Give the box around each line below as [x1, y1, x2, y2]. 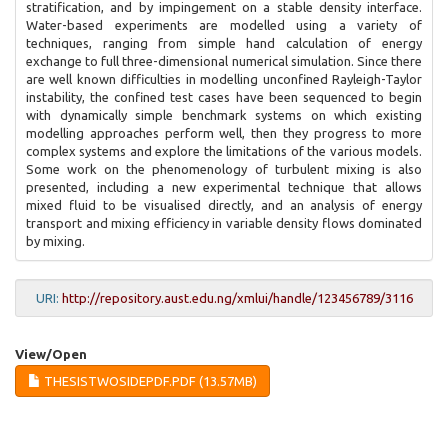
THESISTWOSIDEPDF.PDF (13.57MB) [41, 374, 257, 388]
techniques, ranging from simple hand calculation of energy [26, 36, 422, 50]
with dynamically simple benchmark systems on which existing [26, 108, 422, 122]
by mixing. [26, 234, 85, 248]
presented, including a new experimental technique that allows [26, 180, 422, 194]
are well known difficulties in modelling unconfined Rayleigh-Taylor [26, 72, 422, 86]
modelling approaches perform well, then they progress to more [26, 126, 422, 140]
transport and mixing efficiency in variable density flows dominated [26, 216, 422, 230]
